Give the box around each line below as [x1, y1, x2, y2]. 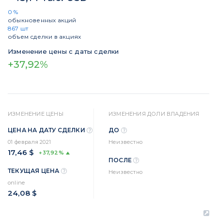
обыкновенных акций [8, 16, 77, 24]
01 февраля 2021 [8, 139, 51, 145]
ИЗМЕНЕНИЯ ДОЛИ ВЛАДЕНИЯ [108, 110, 200, 117]
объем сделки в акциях [8, 33, 81, 40]
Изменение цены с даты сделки [8, 47, 119, 55]
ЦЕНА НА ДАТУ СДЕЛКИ [8, 126, 87, 134]
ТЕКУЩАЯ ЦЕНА [8, 167, 61, 175]
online [8, 179, 25, 186]
